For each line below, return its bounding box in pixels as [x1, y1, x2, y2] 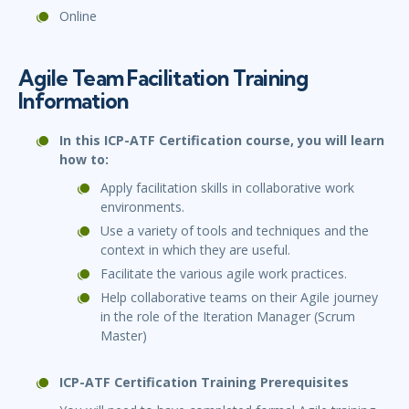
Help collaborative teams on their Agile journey [100, 288, 378, 307]
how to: [59, 151, 109, 169]
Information [18, 88, 129, 115]
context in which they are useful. [100, 241, 290, 259]
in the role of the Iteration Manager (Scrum [100, 308, 355, 326]
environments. [100, 198, 184, 216]
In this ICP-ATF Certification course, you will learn [59, 131, 384, 150]
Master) [100, 327, 147, 345]
